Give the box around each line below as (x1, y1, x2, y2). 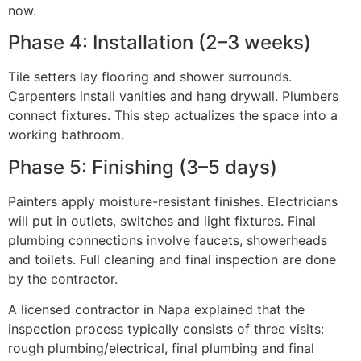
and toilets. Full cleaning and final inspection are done (8, 251, 336, 268)
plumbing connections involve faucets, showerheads (8, 231, 327, 248)
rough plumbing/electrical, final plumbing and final (8, 340, 314, 357)
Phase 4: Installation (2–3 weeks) (8, 31, 311, 55)
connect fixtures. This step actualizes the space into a (8, 107, 338, 124)
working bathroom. (8, 127, 124, 143)
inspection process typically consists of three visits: (8, 321, 324, 338)
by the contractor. (8, 270, 118, 287)
